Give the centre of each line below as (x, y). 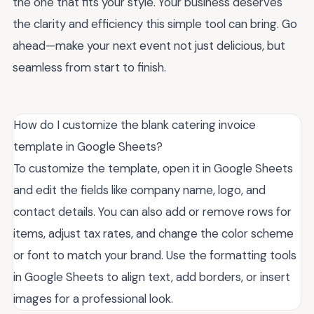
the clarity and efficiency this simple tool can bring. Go (155, 24)
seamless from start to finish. (89, 68)
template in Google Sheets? (88, 147)
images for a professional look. (93, 299)
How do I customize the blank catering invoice (135, 125)
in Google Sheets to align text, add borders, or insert (152, 277)
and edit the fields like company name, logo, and (139, 190)
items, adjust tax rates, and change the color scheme (153, 234)
